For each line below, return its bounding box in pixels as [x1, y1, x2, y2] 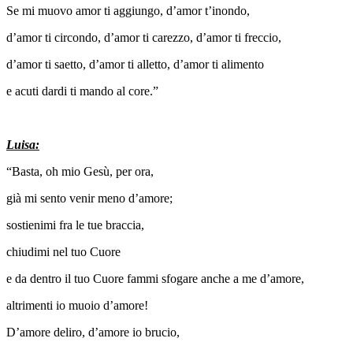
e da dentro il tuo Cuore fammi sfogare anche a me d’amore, [6, 271, 304, 285]
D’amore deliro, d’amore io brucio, [6, 325, 180, 339]
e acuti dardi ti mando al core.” [6, 84, 158, 98]
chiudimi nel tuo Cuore [6, 244, 121, 258]
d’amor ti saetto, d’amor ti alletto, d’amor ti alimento [6, 57, 264, 71]
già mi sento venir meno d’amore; [6, 191, 173, 205]
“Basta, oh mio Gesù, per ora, [6, 164, 154, 178]
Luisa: [6, 137, 39, 151]
